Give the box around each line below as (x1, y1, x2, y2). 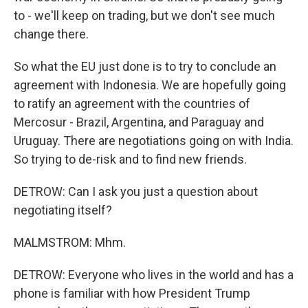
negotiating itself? (14, 203, 112, 217)
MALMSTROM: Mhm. (14, 235, 126, 250)
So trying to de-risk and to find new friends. (14, 152, 247, 166)
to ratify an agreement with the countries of (14, 96, 250, 111)
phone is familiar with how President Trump (14, 286, 250, 300)
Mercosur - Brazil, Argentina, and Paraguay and (14, 115, 264, 129)
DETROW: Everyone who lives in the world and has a (14, 267, 294, 282)
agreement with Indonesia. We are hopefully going (14, 78, 286, 92)
